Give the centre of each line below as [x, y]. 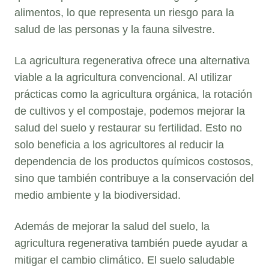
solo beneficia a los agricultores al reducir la [119, 144]
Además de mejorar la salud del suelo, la [112, 226]
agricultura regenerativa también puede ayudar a [131, 243]
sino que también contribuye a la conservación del [134, 178]
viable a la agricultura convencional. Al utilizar [123, 77]
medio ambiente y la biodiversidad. [98, 195]
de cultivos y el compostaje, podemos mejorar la [130, 111]
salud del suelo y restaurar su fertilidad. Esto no [128, 128]
